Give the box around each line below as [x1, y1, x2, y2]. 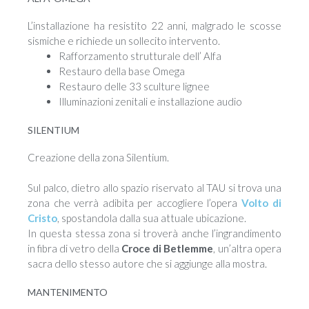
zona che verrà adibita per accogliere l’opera [28, 197, 241, 210]
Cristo [28, 212, 57, 225]
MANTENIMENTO [28, 286, 108, 298]
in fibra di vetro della [28, 242, 121, 255]
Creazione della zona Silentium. [28, 150, 169, 163]
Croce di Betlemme [121, 242, 213, 255]
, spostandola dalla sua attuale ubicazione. [57, 212, 246, 225]
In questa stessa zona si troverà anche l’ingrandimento [28, 227, 281, 240]
